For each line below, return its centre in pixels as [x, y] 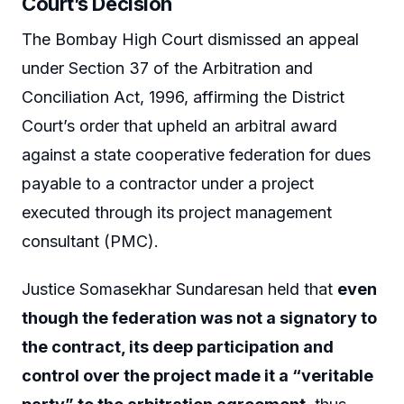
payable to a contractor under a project [168, 183]
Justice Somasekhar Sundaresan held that [179, 289]
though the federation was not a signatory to [199, 318]
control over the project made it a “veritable [197, 376]
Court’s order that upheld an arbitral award [179, 125]
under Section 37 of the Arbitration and [167, 68]
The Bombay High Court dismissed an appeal [190, 39]
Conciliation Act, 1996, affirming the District [183, 96]
